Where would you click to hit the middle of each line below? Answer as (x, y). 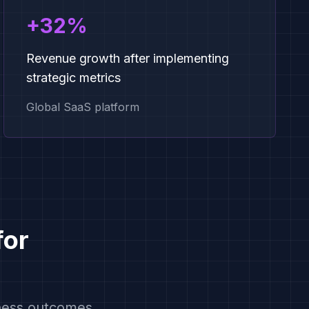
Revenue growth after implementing (128, 58)
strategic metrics (74, 78)
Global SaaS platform (83, 107)
